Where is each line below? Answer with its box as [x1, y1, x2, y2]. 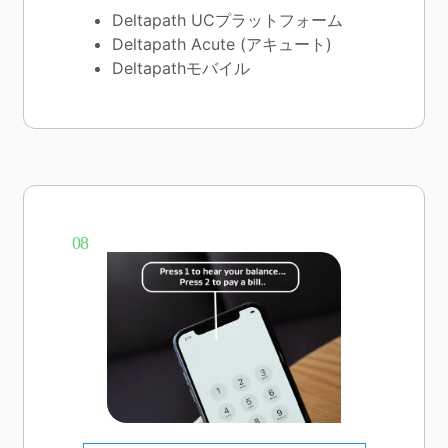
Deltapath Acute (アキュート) [112, 33, 333, 54]
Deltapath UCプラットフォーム [112, 9, 344, 30]
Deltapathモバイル [112, 57, 251, 78]
